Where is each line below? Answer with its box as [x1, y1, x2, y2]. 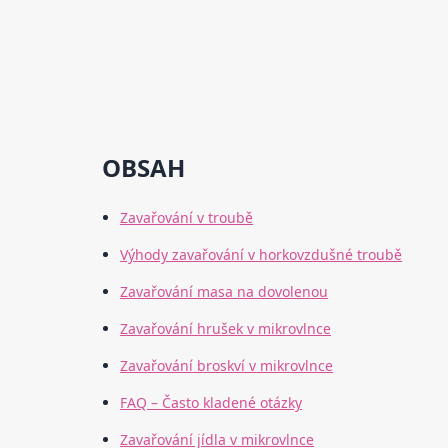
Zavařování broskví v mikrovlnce [120, 356, 334, 376]
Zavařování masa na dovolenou [120, 282, 329, 302]
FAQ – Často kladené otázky [120, 393, 303, 413]
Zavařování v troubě [120, 208, 254, 228]
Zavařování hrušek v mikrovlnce [120, 319, 332, 339]
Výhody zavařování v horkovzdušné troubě [120, 245, 403, 265]
